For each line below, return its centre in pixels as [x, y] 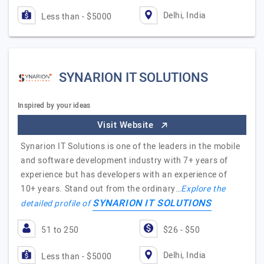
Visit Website [126, 125]
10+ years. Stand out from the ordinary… [101, 189]
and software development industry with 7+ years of [125, 161]
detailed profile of [57, 204]
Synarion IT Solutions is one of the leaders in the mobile [131, 146]
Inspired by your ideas [54, 105]
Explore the [204, 189]
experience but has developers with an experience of [124, 175]
